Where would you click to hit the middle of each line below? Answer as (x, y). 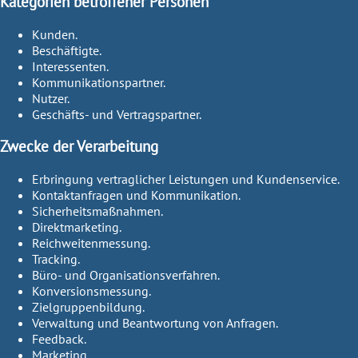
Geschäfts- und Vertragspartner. (117, 114)
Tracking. (56, 259)
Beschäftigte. (67, 50)
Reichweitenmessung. (91, 243)
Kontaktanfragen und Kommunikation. (136, 195)
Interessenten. (70, 66)
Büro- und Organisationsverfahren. (126, 275)
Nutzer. (51, 98)
